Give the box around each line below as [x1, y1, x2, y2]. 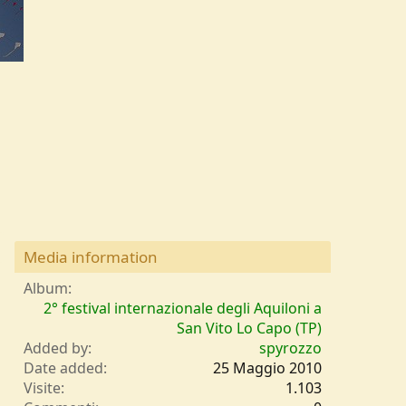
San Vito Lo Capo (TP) [177, 318, 322, 339]
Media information [24, 246, 158, 268]
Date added [24, 358, 103, 379]
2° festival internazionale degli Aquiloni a [43, 298, 322, 319]
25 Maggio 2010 [213, 358, 322, 379]
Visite [24, 378, 61, 399]
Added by [24, 338, 88, 359]
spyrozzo [259, 338, 322, 359]
